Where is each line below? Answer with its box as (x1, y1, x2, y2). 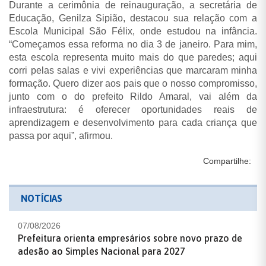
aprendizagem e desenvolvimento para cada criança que (9, 118, 257, 128)
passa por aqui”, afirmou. (9, 131, 113, 141)
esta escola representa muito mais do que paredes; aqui (9, 52, 257, 63)
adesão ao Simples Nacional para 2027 (18, 246, 185, 257)
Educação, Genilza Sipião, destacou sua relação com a (9, 13, 257, 24)
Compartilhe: (203, 156, 251, 166)
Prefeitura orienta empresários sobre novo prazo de (18, 233, 242, 244)
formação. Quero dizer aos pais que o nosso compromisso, (9, 78, 257, 89)
